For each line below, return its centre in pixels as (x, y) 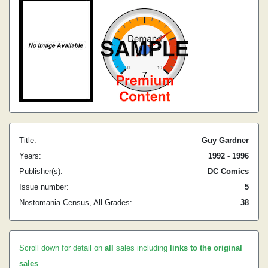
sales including (142, 248)
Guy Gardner (225, 140)
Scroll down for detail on (62, 248)
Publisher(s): (41, 171)
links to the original (206, 248)
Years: (30, 156)
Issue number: (44, 187)
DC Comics (228, 171)
